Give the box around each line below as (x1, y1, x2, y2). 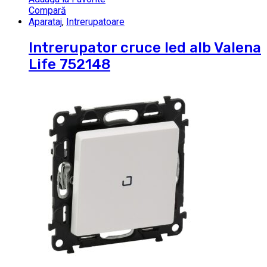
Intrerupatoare (66, 15, 125, 27)
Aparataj (29, 15, 62, 27)
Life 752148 (29, 55, 110, 73)
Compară (29, 4, 66, 16)
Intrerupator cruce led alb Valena (29, 39, 261, 56)
